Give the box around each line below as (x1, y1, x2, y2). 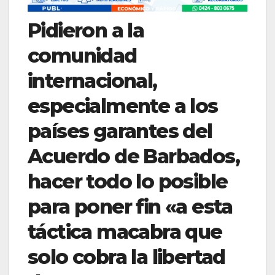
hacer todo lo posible (28, 169, 228, 194)
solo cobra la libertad (28, 245, 225, 269)
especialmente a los (28, 94, 218, 118)
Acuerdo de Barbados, (28, 144, 239, 169)
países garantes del (28, 119, 212, 144)
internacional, (28, 69, 157, 93)
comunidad (28, 44, 137, 68)
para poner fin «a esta (28, 195, 233, 219)
